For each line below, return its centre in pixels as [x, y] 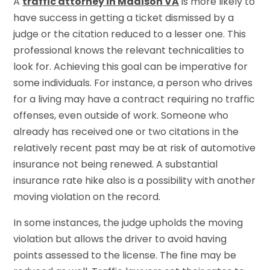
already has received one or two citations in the [126, 131]
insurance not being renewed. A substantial [116, 164]
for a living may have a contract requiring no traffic [134, 99]
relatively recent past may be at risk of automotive [135, 148]
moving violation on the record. [87, 196]
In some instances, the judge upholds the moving [128, 222]
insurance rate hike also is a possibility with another [135, 180]
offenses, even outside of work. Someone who [121, 115]
